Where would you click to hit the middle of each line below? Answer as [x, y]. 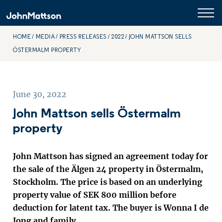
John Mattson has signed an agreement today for [111, 156]
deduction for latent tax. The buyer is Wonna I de [111, 208]
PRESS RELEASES [83, 37]
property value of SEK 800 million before [95, 195]
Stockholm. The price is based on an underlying [108, 182]
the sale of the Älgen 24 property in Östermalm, [108, 169]
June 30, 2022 [40, 94]
